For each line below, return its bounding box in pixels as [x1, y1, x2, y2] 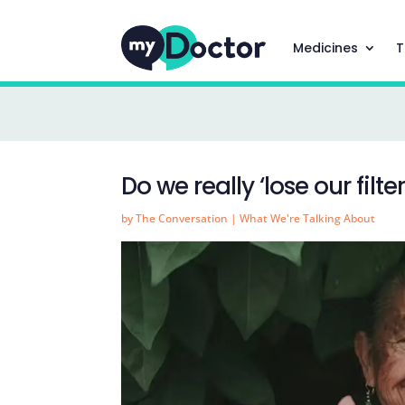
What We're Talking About [240, 210, 376, 226]
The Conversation [136, 210, 229, 226]
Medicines [292, 39, 358, 57]
